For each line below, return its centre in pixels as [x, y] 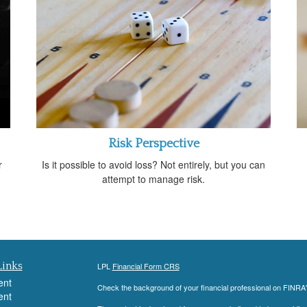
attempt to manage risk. [153, 179]
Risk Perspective [153, 144]
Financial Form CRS [146, 266]
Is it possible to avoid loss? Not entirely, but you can [153, 164]
